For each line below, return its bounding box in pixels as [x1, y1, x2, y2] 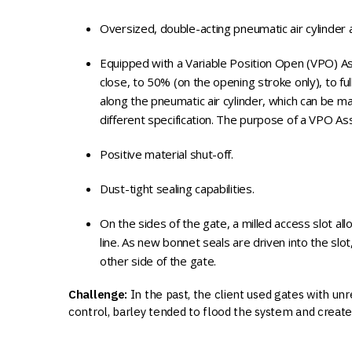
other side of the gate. [100, 252, 217, 269]
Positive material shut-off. [100, 145, 233, 162]
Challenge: [68, 286, 127, 302]
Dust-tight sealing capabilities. [100, 180, 255, 196]
